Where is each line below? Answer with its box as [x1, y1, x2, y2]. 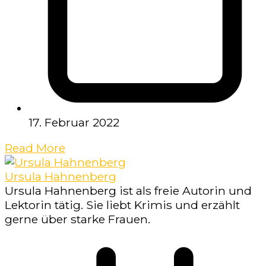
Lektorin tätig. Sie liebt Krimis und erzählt [5, 198, 240, 213]
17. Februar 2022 [28, 115, 119, 129]
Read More [5, 141, 65, 156]
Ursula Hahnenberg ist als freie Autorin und [5, 183, 252, 198]
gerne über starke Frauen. [5, 212, 150, 227]
